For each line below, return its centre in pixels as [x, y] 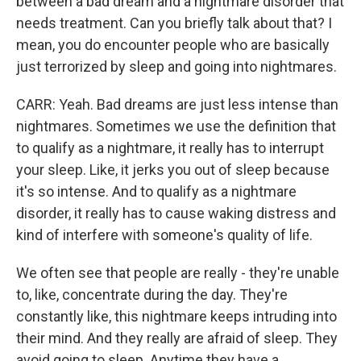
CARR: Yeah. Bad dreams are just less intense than [177, 104]
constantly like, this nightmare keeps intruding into [176, 316]
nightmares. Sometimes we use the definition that [176, 126]
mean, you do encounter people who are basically [173, 45]
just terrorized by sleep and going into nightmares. [176, 66]
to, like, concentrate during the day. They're [152, 295]
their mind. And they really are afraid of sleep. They [177, 338]
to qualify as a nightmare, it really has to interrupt [170, 148]
